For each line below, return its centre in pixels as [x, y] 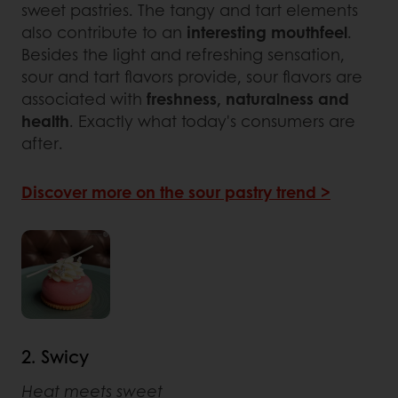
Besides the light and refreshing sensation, [183, 54]
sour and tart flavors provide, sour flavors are [192, 76]
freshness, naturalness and [248, 98]
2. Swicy [55, 356]
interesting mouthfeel [267, 32]
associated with [84, 98]
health [45, 120]
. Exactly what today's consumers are [212, 120]
